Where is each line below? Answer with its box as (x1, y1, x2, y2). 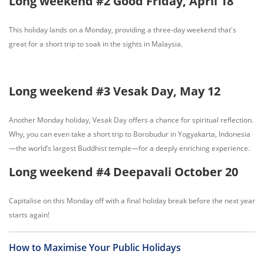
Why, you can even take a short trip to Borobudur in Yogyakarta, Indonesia (9, 129, 250, 139)
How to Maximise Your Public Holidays (9, 241, 181, 254)
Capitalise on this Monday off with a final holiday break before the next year (9, 196, 255, 206)
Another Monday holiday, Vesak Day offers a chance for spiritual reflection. (9, 115, 253, 125)
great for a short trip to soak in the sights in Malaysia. (9, 39, 183, 49)
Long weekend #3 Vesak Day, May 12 (9, 83, 220, 99)
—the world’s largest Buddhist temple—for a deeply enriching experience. (9, 143, 250, 153)
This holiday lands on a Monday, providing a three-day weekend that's (9, 25, 236, 35)
